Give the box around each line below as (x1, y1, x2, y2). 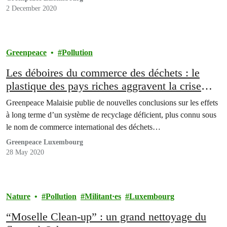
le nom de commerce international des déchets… (6, 123, 161, 132)
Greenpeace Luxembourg (6, 138, 83, 146)
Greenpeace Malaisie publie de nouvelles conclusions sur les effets (6, 98, 218, 107)
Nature (6, 192, 30, 201)
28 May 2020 (6, 148, 44, 157)
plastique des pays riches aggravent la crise (6, 80, 201, 93)
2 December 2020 (6, 5, 57, 13)
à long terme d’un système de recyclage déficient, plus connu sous (6, 110, 216, 120)
